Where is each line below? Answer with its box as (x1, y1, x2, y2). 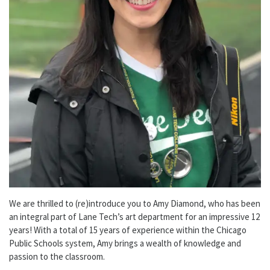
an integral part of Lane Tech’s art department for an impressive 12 (9, 210, 260, 222)
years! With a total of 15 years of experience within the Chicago (9, 224, 246, 236)
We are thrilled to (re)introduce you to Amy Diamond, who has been (9, 197, 260, 209)
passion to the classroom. (9, 250, 105, 262)
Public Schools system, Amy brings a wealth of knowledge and (9, 237, 241, 249)
